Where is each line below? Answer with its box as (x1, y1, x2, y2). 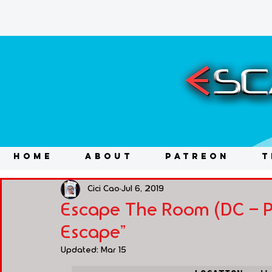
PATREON (165, 151, 229, 161)
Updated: (61, 245, 101, 254)
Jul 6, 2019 (121, 185, 164, 194)
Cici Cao (87, 185, 120, 194)
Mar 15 (101, 245, 126, 254)
